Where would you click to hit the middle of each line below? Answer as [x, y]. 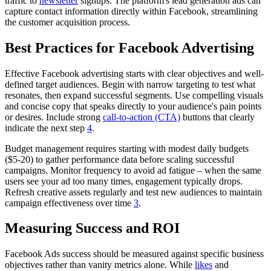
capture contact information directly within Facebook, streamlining [131, 11]
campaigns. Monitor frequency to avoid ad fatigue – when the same [133, 170]
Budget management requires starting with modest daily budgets [127, 148]
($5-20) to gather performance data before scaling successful [119, 159]
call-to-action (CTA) [142, 117]
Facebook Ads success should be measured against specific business [134, 254]
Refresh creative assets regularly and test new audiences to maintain [133, 192]
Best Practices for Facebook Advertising [129, 47]
